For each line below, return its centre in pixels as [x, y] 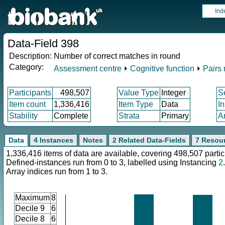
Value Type [139, 93]
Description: [30, 56]
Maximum [32, 198]
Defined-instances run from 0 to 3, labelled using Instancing [112, 162]
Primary [175, 116]
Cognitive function [162, 69]
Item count [27, 104]
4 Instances [53, 140]
